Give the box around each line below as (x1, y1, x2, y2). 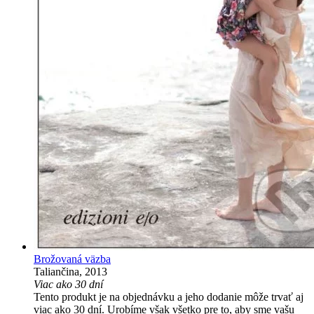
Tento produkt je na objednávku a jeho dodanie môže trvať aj (34, 290, 303, 303)
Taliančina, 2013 (34, 265, 107, 278)
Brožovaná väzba (34, 252, 111, 265)
